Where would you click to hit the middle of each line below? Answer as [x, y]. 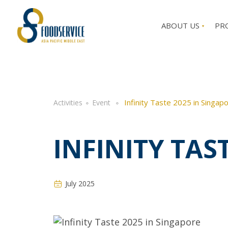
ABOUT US [182, 25]
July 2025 [80, 183]
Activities [68, 103]
